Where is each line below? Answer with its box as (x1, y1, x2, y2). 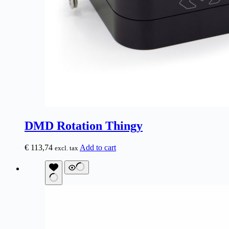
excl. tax (55, 144, 78, 152)
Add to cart (80, 143, 116, 152)
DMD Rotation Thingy (25, 119, 143, 133)
